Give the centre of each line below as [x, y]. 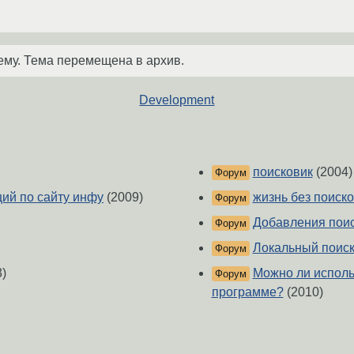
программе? [247, 292]
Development [177, 100]
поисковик [282, 172]
